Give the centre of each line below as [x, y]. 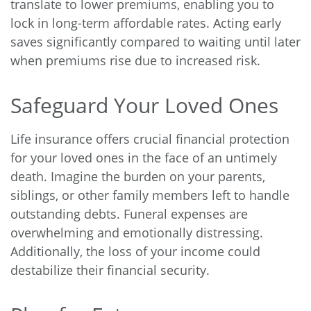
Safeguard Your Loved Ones [144, 105]
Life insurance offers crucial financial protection [150, 138]
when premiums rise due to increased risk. [135, 60]
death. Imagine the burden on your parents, [138, 176]
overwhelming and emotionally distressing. [137, 232]
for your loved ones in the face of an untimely [144, 157]
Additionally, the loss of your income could [135, 251]
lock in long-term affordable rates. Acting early [146, 23]
